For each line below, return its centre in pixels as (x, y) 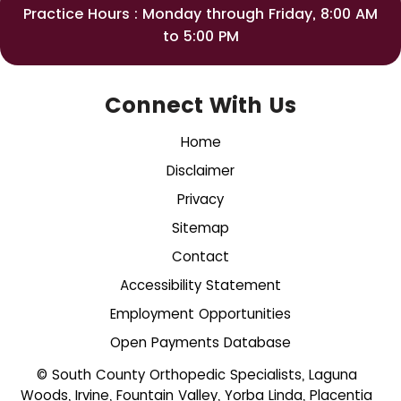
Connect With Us (200, 105)
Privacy (200, 199)
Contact (200, 256)
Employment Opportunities (200, 314)
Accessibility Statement (200, 285)
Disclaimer (200, 171)
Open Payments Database (200, 342)
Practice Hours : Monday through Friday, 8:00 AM (200, 14)
